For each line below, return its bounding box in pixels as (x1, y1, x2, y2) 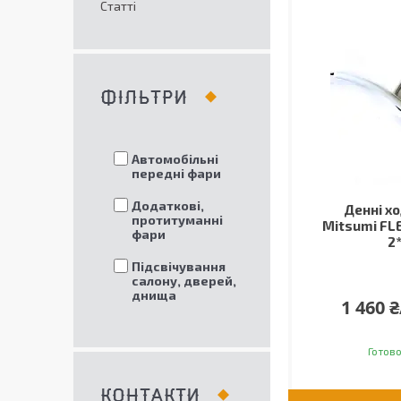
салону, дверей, (132, 273, 236, 288)
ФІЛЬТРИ (100, 90, 187, 106)
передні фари (132, 166, 221, 181)
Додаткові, (132, 198, 204, 213)
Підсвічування (132, 259, 226, 274)
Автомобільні (132, 151, 218, 166)
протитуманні (132, 212, 223, 227)
